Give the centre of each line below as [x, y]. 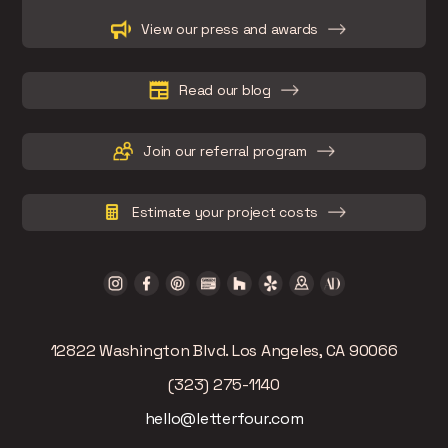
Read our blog [225, 89]
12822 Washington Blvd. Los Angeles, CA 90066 [224, 350]
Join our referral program [225, 150]
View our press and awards [230, 28]
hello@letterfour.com [224, 418]
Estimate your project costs [225, 211]
